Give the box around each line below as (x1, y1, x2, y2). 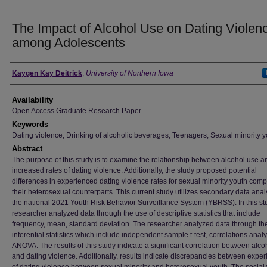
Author (10, 67, 45, 80)
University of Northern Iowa (86, 69, 173, 77)
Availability (12, 95, 53, 104)
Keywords (12, 120, 48, 129)
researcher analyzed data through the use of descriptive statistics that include (12, 209, 260, 218)
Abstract (12, 144, 42, 153)
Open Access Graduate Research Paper (12, 107, 141, 115)
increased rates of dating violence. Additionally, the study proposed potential (12, 166, 257, 175)
